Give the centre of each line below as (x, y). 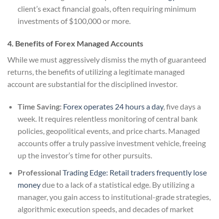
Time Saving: (39, 106)
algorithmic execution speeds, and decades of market (105, 209)
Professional (40, 172)
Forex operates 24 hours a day (113, 106)
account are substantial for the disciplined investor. (92, 84)
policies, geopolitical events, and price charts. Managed (109, 131)
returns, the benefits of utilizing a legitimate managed (96, 72)
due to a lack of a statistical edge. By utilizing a (117, 184)
